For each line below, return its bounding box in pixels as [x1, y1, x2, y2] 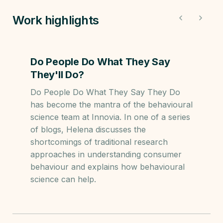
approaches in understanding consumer [30, 149, 182, 159]
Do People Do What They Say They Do [30, 87, 180, 97]
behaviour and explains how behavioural [30, 162, 185, 172]
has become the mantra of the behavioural [30, 100, 193, 110]
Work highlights [12, 13, 99, 27]
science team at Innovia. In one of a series [30, 112, 190, 122]
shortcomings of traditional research [30, 137, 168, 147]
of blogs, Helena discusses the [30, 124, 146, 134]
